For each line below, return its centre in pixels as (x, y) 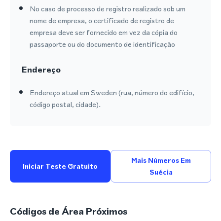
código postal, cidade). (65, 104)
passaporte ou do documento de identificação (102, 44)
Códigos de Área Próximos (69, 211)
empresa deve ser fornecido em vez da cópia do (104, 32)
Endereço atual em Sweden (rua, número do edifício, (112, 92)
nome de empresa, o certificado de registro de (102, 20)
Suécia (161, 172)
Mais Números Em (161, 160)
